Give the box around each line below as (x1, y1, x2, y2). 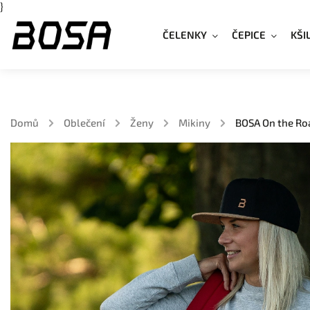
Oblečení (64, 116, 105, 129)
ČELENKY (163, 28, 207, 41)
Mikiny (179, 116, 210, 129)
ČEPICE (232, 28, 266, 41)
